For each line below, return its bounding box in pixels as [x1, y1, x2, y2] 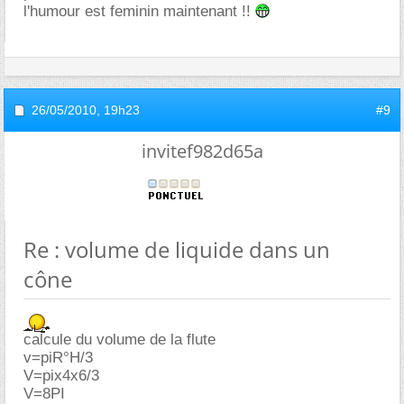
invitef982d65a [141, 138, 263, 163]
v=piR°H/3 [23, 348, 93, 366]
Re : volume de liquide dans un [23, 234, 330, 264]
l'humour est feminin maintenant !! [23, 2, 255, 20]
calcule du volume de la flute [23, 330, 216, 348]
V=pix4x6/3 [23, 366, 99, 384]
